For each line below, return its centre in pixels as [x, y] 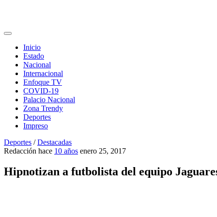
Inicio [32, 47]
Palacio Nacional [49, 100]
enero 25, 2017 [103, 151]
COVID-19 [41, 91]
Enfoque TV [43, 82]
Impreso [36, 126]
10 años [66, 151]
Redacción [20, 151]
